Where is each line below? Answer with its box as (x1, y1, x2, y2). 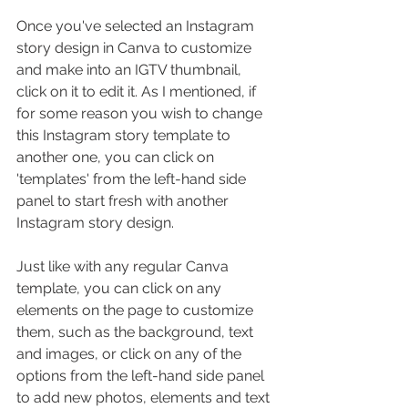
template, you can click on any (16, 279, 225, 297)
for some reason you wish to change (16, 104, 266, 122)
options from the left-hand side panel (16, 366, 268, 384)
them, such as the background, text (16, 322, 257, 341)
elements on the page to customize (16, 301, 257, 319)
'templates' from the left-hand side (16, 169, 250, 188)
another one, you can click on (16, 148, 218, 166)
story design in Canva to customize (16, 38, 255, 56)
